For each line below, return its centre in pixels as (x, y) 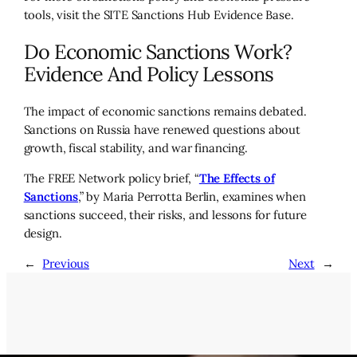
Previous (66, 263)
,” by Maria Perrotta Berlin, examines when (192, 196)
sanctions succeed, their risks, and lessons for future (165, 214)
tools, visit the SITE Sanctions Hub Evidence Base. (159, 15)
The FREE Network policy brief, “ (111, 178)
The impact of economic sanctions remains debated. (165, 111)
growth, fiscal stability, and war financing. (135, 147)
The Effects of (237, 178)
